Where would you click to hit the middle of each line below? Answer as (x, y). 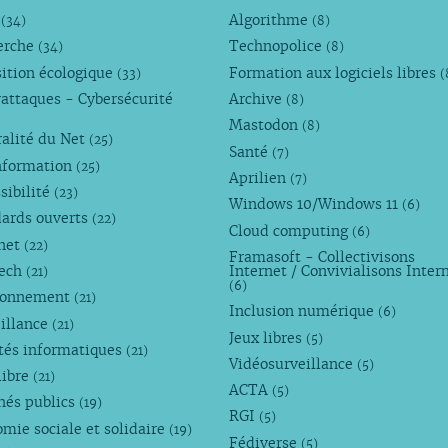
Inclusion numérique (304, 311)
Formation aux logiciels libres (335, 72)
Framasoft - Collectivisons (322, 256)
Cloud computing (291, 230)
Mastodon (266, 125)
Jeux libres (268, 337)
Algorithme (271, 20)
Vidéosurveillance (293, 363)
